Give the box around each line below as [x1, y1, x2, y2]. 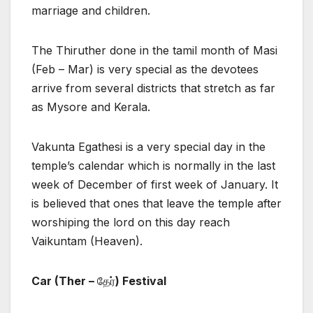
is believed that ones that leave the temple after [31, 196, 282, 211]
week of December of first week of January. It [31, 177, 278, 192]
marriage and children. [31, 3, 150, 18]
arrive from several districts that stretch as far [31, 81, 275, 96]
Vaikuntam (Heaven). [31, 234, 143, 249]
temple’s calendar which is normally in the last [31, 159, 275, 173]
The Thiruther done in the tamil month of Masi [31, 43, 277, 58]
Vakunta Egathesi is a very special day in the [31, 140, 265, 154]
